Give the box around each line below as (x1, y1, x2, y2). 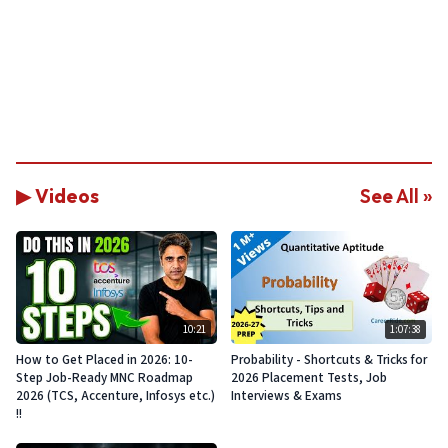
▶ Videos (16, 184, 99, 208)
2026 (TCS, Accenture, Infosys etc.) (16, 387, 215, 406)
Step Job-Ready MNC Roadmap (16, 369, 193, 388)
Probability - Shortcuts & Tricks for (231, 351, 427, 370)
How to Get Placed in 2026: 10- (16, 351, 193, 370)
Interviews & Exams (231, 387, 342, 406)
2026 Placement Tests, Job (231, 369, 387, 388)
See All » (360, 184, 432, 208)
